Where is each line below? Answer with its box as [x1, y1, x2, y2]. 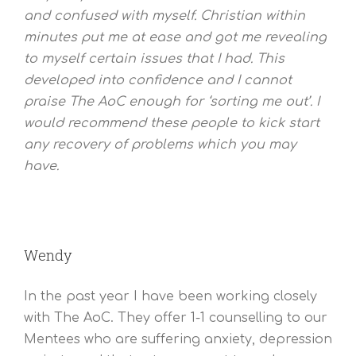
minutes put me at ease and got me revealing [24, 29, 327, 44]
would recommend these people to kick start [24, 115, 319, 130]
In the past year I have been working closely [24, 288, 317, 304]
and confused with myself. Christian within [24, 8, 305, 23]
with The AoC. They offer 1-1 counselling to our [24, 310, 327, 325]
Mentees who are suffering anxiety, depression [24, 331, 332, 346]
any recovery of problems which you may [24, 137, 296, 152]
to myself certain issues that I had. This [24, 51, 284, 66]
